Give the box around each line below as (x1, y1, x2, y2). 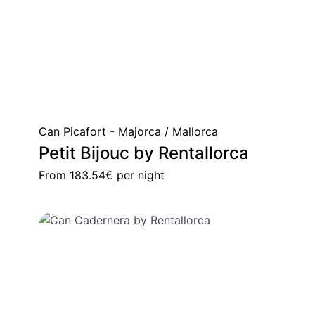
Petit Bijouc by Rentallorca (39, 143, 249, 164)
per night (113, 168, 165, 183)
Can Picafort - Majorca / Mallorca (39, 124, 218, 139)
